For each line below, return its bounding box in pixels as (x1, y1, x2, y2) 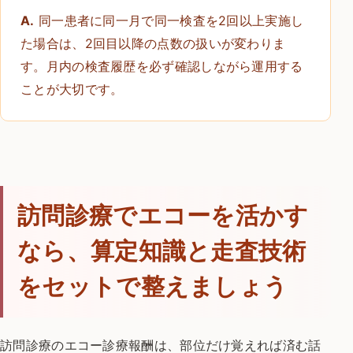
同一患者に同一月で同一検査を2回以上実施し (34, 13, 304, 29)
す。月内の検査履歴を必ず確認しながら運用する (20, 58, 303, 75)
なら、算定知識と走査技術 (17, 238, 307, 266)
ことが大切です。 (20, 81, 124, 98)
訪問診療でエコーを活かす (17, 203, 309, 230)
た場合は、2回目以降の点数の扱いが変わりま (20, 35, 286, 52)
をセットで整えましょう (17, 273, 288, 301)
